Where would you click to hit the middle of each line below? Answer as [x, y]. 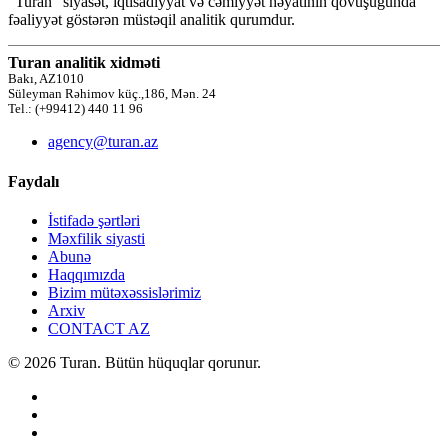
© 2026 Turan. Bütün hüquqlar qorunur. [134, 362]
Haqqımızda [86, 274]
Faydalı [33, 181]
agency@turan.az [103, 142]
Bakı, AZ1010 [46, 79]
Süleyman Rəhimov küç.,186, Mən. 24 [112, 94]
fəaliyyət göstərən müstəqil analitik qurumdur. [151, 20]
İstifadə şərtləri [94, 220]
